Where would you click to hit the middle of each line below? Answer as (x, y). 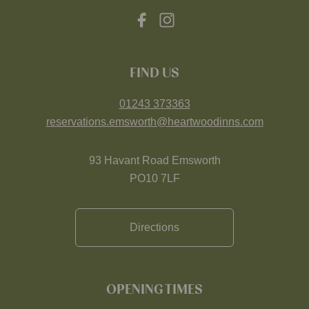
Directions (154, 227)
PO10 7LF (154, 178)
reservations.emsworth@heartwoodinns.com (154, 122)
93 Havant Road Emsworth (154, 160)
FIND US (154, 73)
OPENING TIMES (154, 290)
